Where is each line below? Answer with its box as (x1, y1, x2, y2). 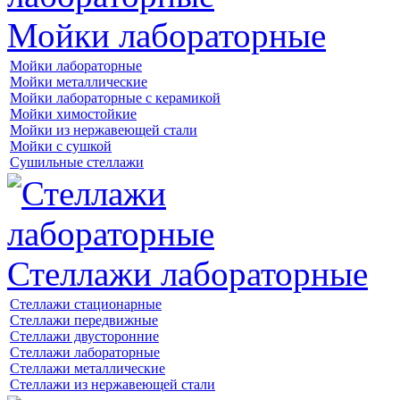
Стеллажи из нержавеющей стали (10, 377, 215, 393)
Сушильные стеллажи (10, 154, 144, 171)
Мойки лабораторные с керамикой (10, 90, 221, 106)
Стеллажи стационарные (10, 296, 162, 312)
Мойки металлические (10, 74, 147, 90)
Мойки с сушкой (10, 138, 112, 154)
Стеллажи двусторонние (10, 329, 159, 345)
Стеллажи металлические (10, 361, 165, 377)
